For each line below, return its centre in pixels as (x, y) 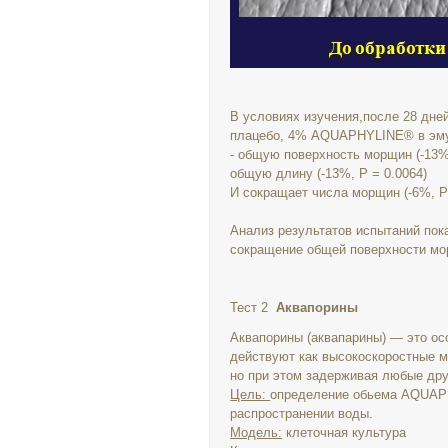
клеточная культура (344, 432)
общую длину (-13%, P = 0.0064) (329, 173)
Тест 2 (253, 307)
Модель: (256, 432)
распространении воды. (302, 413)
